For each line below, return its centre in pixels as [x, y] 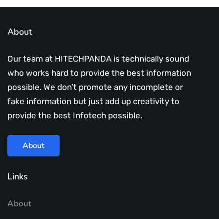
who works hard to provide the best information [99, 73]
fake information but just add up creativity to [93, 101]
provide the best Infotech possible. [75, 115]
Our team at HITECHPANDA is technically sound [98, 58]
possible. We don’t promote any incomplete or [95, 87]
